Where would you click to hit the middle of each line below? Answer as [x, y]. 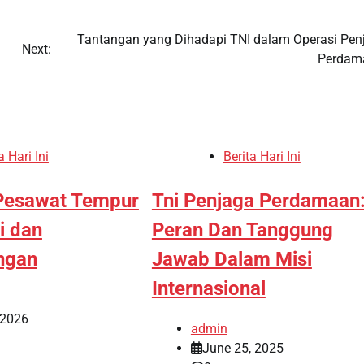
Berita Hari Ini [262, 156]
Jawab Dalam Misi [232, 259]
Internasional [208, 288]
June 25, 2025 [243, 348]
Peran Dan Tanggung [242, 230]
